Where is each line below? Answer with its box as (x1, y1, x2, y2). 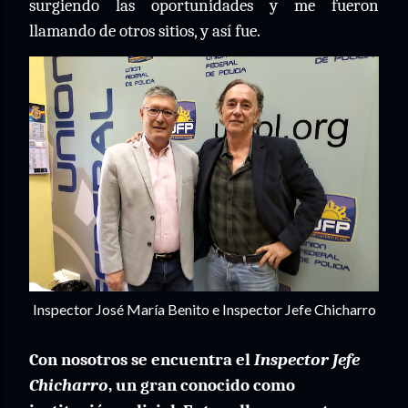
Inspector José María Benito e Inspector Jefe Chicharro (32, 301, 376, 318)
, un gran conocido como (108, 375, 295, 395)
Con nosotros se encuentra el (29, 350, 254, 370)
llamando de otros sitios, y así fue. (29, 21, 260, 41)
